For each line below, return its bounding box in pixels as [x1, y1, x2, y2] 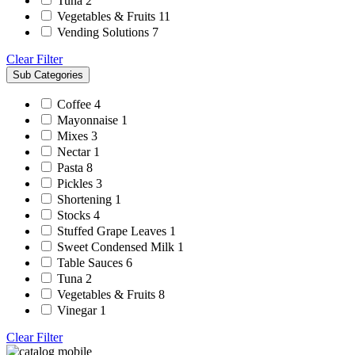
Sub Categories [13, 68, 83, 81]
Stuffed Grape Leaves [57, 223, 170, 238]
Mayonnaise [57, 113, 121, 127]
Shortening [57, 192, 115, 206]
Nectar [57, 144, 94, 158]
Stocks [57, 208, 94, 222]
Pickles [57, 176, 96, 190]
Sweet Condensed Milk [57, 239, 177, 254]
